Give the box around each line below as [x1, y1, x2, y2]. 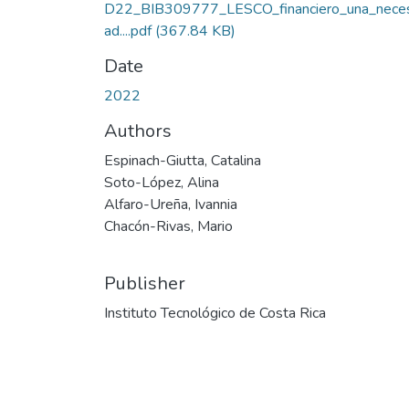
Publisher [104, 270, 185, 296]
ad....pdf [104, 20, 155, 41]
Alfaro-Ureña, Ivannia [104, 194, 237, 215]
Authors [104, 118, 172, 143]
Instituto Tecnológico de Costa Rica [104, 302, 326, 323]
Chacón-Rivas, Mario [104, 215, 233, 236]
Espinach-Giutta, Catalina [104, 150, 261, 171]
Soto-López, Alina [104, 172, 219, 193]
